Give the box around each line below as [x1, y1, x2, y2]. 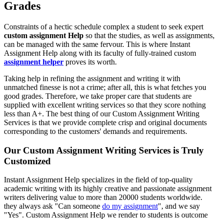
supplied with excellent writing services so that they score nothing [4, 100, 206, 109]
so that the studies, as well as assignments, [84, 31, 215, 40]
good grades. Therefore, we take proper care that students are [4, 91, 192, 100]
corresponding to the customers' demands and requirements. [4, 127, 187, 135]
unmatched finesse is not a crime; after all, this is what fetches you [4, 83, 206, 91]
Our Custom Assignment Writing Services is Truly [4, 145, 204, 155]
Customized [4, 155, 51, 166]
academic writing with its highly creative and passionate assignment [4, 184, 212, 193]
